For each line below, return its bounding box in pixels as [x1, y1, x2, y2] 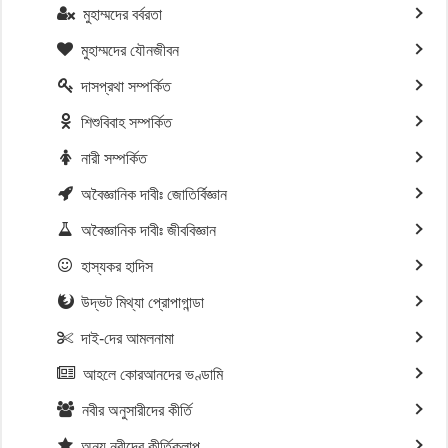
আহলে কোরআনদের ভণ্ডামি [83, 366, 223, 383]
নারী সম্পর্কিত [81, 150, 147, 167]
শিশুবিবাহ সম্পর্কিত [81, 114, 172, 131]
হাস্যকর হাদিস [81, 258, 153, 275]
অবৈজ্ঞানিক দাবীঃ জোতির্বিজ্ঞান [81, 186, 227, 203]
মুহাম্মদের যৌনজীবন [81, 42, 179, 59]
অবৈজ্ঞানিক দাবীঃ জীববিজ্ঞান [81, 222, 216, 239]
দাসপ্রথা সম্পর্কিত [81, 78, 171, 95]
